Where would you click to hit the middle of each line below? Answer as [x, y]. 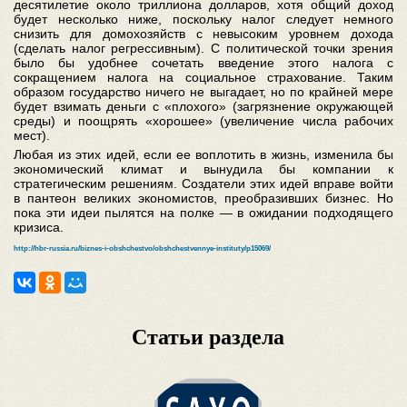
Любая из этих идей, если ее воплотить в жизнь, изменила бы [203, 154]
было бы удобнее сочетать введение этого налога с [203, 63]
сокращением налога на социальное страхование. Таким [203, 77]
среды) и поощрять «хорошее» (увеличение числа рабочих [203, 121]
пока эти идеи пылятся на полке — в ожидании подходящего [203, 213]
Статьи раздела [208, 337]
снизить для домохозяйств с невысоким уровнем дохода [203, 34]
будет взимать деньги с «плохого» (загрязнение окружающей [203, 106]
